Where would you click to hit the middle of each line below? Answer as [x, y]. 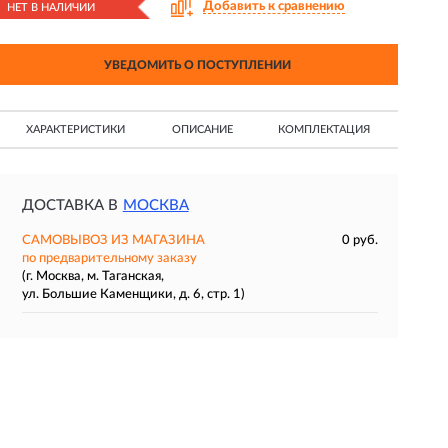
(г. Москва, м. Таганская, [92, 276]
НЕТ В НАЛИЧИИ [50, 7]
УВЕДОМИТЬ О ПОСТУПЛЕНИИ [197, 65]
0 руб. [359, 240]
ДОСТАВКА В [69, 205]
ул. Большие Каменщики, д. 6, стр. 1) [133, 294]
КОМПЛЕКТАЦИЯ [324, 129]
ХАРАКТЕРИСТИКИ [75, 129]
